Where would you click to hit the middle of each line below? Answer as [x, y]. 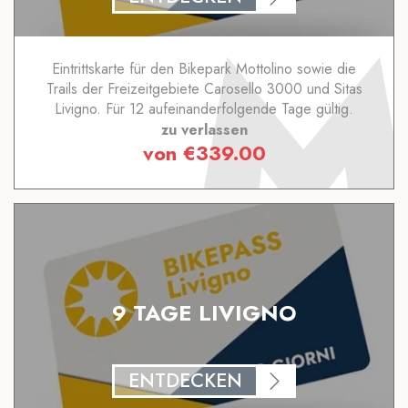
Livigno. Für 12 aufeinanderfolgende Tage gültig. [204, 109]
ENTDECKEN [185, 381]
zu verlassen [204, 130]
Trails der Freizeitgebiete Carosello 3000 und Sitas [204, 89]
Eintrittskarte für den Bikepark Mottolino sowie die [204, 69]
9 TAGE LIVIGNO [204, 312]
